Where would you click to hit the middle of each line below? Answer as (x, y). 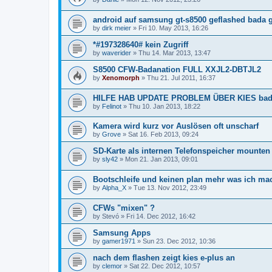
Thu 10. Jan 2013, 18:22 (165, 106)
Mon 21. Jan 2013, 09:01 (161, 159)
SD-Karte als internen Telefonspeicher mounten (182, 151)
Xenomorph (121, 78)
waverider (117, 53)
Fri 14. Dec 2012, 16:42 (161, 216)
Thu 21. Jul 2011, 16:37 (181, 78)
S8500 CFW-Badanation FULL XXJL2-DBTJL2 (177, 70)
